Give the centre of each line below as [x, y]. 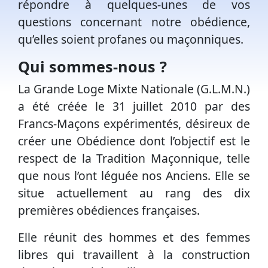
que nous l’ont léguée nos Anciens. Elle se [134, 176]
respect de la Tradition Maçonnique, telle [134, 159]
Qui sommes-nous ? [92, 67]
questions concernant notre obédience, [134, 22]
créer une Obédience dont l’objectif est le [134, 141]
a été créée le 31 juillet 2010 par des [134, 106]
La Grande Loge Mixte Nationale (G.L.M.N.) [134, 89]
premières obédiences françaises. [109, 211]
